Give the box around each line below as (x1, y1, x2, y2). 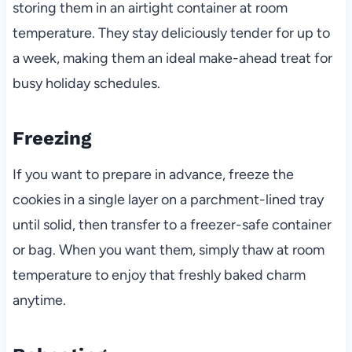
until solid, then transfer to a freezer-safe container (12, 215, 332, 233)
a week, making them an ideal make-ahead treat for (12, 49, 332, 67)
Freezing (12, 126, 91, 149)
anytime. (12, 291, 66, 309)
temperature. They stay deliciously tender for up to (12, 24, 330, 42)
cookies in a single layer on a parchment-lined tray (12, 190, 324, 208)
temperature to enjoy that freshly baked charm (12, 266, 306, 284)
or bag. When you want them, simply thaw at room (12, 240, 324, 258)
